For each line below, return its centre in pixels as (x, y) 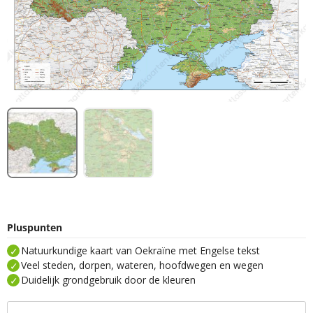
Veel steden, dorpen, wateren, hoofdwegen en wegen (142, 265)
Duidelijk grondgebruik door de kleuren (108, 280)
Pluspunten (35, 227)
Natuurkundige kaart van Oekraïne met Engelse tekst (140, 251)
